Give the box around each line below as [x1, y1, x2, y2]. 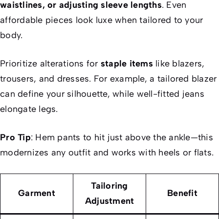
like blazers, [153, 58, 205, 69]
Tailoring [91, 180, 128, 192]
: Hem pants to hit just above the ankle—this [30, 132, 213, 143]
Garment [18, 188, 55, 199]
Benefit [167, 188, 197, 199]
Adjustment [85, 196, 134, 207]
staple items [100, 58, 153, 69]
